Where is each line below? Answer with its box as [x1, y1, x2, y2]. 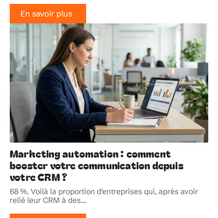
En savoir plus [20, 9, 72, 19]
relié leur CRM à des [10, 195, 81, 205]
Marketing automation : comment [10, 145, 171, 161]
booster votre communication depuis [10, 157, 183, 172]
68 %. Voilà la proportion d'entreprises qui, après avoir [10, 186, 198, 196]
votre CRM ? [10, 169, 68, 184]
